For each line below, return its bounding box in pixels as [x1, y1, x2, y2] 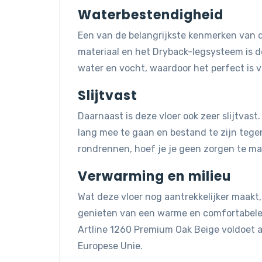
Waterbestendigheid [78, 5, 223, 24]
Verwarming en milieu [78, 167, 231, 185]
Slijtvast [78, 86, 137, 105]
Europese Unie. [78, 240, 143, 251]
